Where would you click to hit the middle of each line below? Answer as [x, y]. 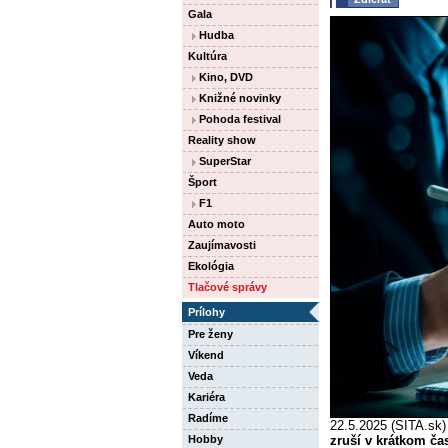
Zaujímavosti [222, 245]
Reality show [222, 140]
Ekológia [211, 266]
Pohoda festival [238, 119]
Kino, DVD [224, 77]
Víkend [206, 355]
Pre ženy [210, 334]
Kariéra [206, 397]
